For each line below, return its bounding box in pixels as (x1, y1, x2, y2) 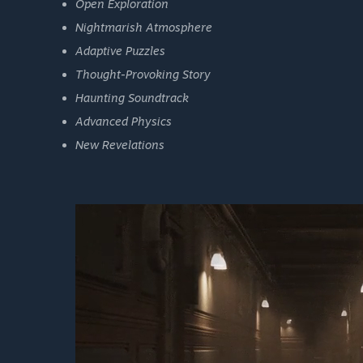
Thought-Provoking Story (75, 67, 211, 82)
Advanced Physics (75, 114, 172, 129)
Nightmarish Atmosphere (75, 20, 212, 35)
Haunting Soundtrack (75, 91, 189, 105)
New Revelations (75, 138, 164, 152)
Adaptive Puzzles (75, 44, 165, 58)
